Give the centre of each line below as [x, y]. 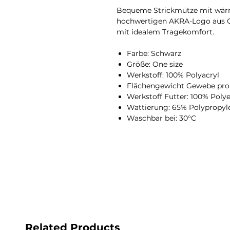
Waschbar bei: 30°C [161, 118]
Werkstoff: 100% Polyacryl [173, 75]
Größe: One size [155, 64]
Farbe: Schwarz [154, 53]
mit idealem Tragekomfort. [165, 32]
